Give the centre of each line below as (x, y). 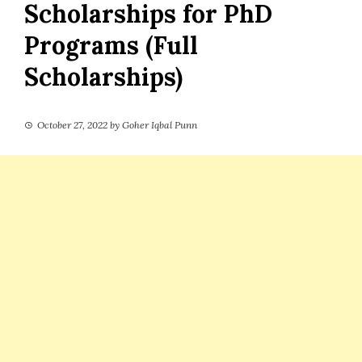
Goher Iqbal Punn (160, 124)
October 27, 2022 (72, 124)
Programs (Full (111, 45)
